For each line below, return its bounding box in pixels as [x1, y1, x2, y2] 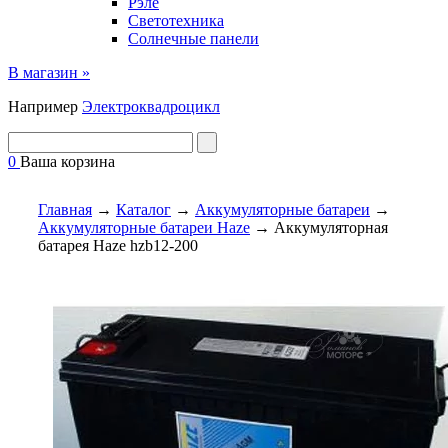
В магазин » [8, 64, 90, 82]
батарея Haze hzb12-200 [38, 237, 198, 255]
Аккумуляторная [274, 219, 388, 237]
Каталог [116, 201, 171, 219]
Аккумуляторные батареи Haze [38, 219, 250, 237]
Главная [38, 201, 92, 219]
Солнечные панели [128, 30, 259, 48]
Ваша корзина [20, 153, 115, 171]
